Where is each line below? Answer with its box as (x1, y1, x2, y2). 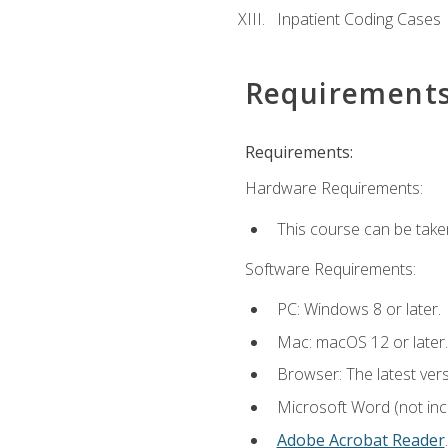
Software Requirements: (244, 258, 416, 280)
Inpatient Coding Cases (276, 8, 441, 31)
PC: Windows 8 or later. (276, 298, 441, 321)
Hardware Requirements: (244, 177, 423, 200)
